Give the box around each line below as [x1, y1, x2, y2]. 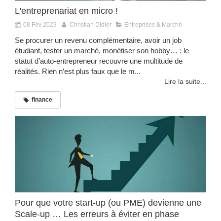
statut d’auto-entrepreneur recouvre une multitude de [15, 56, 183, 65]
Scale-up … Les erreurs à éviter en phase [15, 209, 179, 220]
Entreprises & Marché [124, 21, 182, 28]
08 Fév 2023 [23, 21, 57, 28]
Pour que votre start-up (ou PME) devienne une [15, 198, 201, 208]
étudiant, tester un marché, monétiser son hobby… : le [15, 46, 189, 55]
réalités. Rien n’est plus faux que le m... [15, 67, 141, 75]
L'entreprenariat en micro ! [15, 5, 118, 16]
